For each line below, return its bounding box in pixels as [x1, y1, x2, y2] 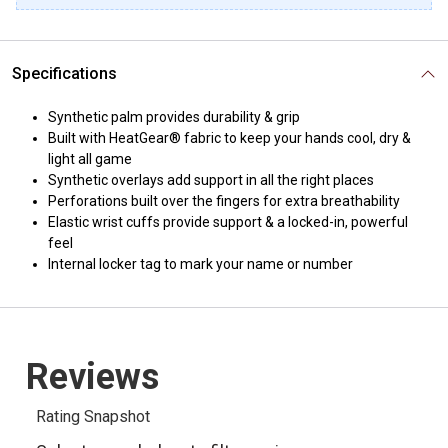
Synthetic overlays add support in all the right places [48, 172, 374, 188]
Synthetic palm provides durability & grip [48, 109, 300, 125]
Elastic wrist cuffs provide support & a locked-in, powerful [48, 214, 408, 230]
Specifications [12, 64, 117, 83]
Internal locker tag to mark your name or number [48, 256, 353, 272]
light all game [48, 151, 132, 167]
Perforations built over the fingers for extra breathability [48, 193, 400, 209]
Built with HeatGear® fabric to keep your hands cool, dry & [48, 130, 411, 146]
